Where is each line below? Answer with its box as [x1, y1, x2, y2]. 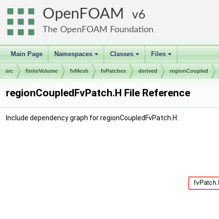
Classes [110, 50, 133, 58]
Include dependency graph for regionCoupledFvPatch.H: [6, 114, 178, 122]
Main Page [11, 50, 43, 58]
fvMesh [70, 68, 88, 74]
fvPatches [101, 68, 126, 74]
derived [138, 68, 157, 74]
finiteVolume [25, 68, 58, 74]
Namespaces [54, 50, 92, 58]
